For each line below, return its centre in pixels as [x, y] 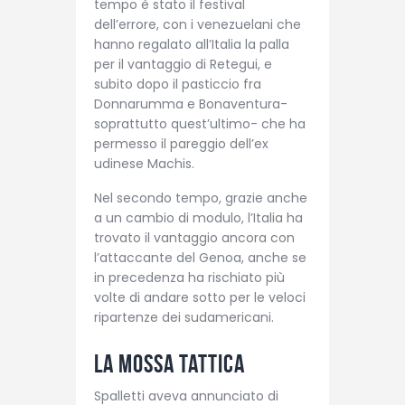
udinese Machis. [144, 164]
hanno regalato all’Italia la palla [192, 45]
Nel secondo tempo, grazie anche [201, 198]
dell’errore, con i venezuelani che [198, 25]
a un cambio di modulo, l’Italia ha [198, 217]
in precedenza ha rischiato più [189, 277]
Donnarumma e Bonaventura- [191, 104]
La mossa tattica [170, 363]
